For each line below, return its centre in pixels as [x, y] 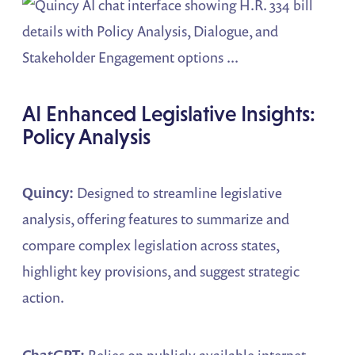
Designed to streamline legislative [178, 192]
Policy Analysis [87, 137]
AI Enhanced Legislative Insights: [169, 114]
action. [44, 297]
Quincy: [48, 192]
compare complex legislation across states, [151, 244]
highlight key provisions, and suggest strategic [161, 271]
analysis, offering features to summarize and [156, 218]
